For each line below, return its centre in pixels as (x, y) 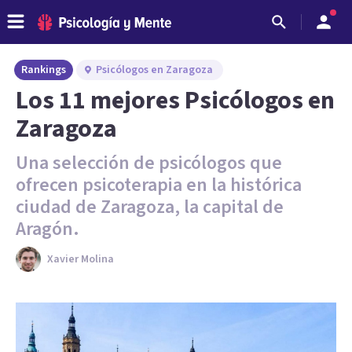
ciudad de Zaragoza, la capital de (150, 207)
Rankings (44, 70)
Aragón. (48, 229)
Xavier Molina (81, 259)
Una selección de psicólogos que (149, 163)
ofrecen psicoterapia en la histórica (159, 185)
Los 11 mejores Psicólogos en (175, 101)
